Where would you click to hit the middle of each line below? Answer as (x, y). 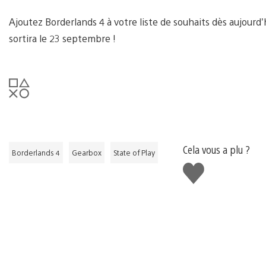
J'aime (197, 167)
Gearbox (87, 152)
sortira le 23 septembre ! (62, 38)
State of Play (134, 152)
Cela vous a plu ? (216, 149)
